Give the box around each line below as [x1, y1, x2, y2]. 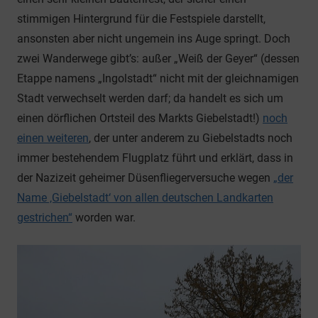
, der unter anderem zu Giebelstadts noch [89, 131, 292, 145]
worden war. [72, 210, 136, 224]
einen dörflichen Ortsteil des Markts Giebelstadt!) [17, 111, 263, 125]
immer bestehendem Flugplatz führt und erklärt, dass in [17, 150, 293, 165]
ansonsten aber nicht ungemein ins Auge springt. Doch [17, 31, 290, 45]
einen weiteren [17, 131, 89, 145]
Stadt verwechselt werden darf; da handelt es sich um [17, 91, 283, 105]
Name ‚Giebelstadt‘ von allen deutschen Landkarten [17, 190, 273, 204]
